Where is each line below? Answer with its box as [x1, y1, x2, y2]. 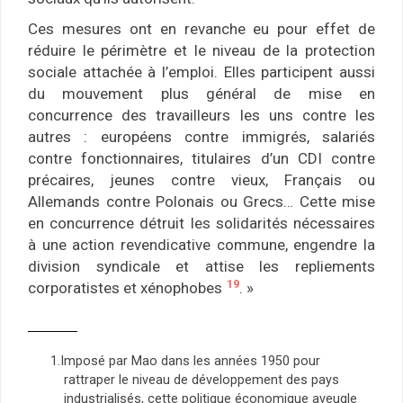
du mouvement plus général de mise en [28, 85, 375, 103]
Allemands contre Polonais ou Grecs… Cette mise [28, 193, 375, 211]
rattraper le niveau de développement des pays [64, 372, 339, 389]
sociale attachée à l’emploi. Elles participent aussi [28, 63, 375, 82]
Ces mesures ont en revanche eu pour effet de [28, 20, 375, 39]
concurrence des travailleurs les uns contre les [28, 106, 375, 125]
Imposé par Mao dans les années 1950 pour [60, 354, 321, 370]
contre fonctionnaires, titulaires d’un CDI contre [28, 149, 375, 168]
